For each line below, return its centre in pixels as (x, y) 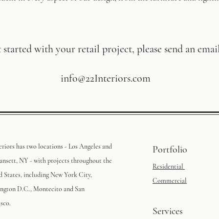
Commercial (170, 181)
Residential (169, 166)
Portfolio (170, 150)
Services (168, 211)
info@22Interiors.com (104, 78)
